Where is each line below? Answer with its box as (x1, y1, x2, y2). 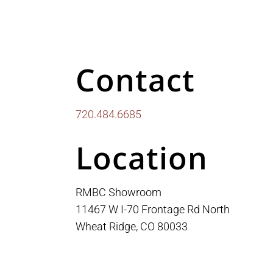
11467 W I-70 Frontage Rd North (76, 203, 230, 216)
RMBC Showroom (76, 186, 161, 199)
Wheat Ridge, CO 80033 (76, 220, 188, 233)
